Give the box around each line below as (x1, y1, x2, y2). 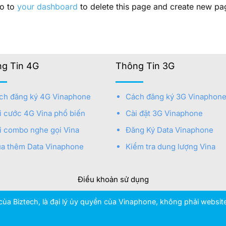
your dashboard (17, 2, 78, 12)
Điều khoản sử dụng (77, 174, 149, 184)
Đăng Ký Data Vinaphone (126, 125, 213, 135)
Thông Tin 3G (116, 61, 175, 72)
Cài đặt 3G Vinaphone (126, 108, 203, 119)
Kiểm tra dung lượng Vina (126, 142, 215, 152)
